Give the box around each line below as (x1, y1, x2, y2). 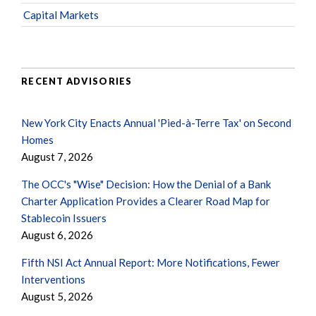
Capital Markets (23, 8, 99, 22)
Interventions (21, 273, 85, 286)
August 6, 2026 (21, 229, 93, 242)
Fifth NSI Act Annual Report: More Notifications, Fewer (21, 256, 280, 269)
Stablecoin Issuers (21, 212, 107, 225)
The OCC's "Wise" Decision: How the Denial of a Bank (21, 178, 271, 191)
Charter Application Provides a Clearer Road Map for (21, 195, 270, 208)
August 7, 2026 (21, 150, 93, 164)
